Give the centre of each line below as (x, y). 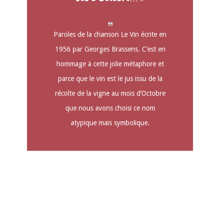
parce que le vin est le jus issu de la (110, 78)
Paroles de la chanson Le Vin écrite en (110, 34)
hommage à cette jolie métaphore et (110, 64)
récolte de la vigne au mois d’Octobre (110, 93)
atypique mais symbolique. (110, 123)
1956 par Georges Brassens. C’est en (110, 49)
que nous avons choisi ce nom (110, 108)
